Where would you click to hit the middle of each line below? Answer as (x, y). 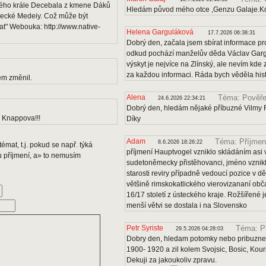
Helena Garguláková (161, 32)
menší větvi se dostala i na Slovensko (187, 205)
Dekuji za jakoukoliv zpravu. (172, 260)
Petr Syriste (145, 228)
